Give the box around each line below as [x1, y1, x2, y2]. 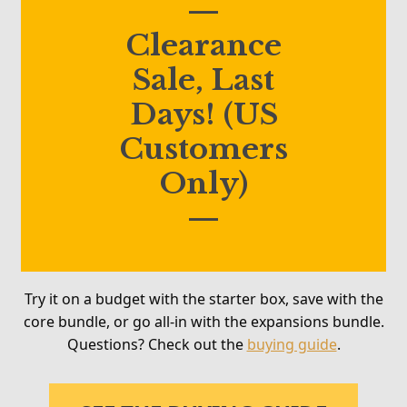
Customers [119, 131, 288, 168]
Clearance [125, 27, 282, 65]
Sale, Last [133, 62, 274, 99]
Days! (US [129, 96, 278, 134]
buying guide [246, 333, 337, 354]
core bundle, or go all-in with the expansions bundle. [23, 311, 384, 332]
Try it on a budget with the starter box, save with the [24, 288, 383, 309]
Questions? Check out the [66, 333, 247, 354]
